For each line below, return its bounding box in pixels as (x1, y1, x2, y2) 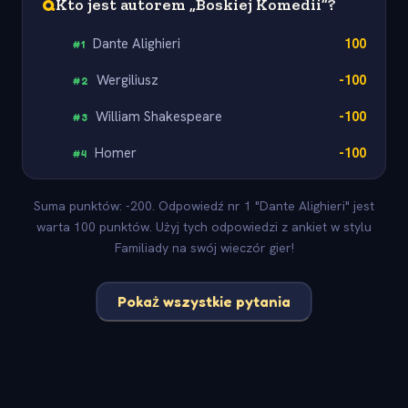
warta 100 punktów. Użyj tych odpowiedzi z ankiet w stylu (36, 219, 372, 236)
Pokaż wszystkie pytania (117, 291, 291, 311)
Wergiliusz (97, 70, 159, 89)
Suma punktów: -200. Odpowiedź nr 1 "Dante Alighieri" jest (34, 198, 374, 215)
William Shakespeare (96, 107, 223, 126)
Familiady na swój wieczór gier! (114, 240, 294, 257)
